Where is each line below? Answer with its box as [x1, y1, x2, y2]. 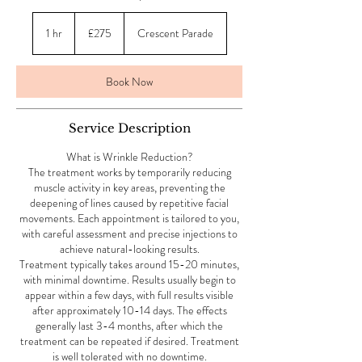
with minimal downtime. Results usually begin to [23, 271, 236, 288]
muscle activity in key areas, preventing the [33, 179, 225, 196]
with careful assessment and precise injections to [21, 225, 238, 242]
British [74, 21, 98, 31]
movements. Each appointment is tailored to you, [19, 209, 239, 226]
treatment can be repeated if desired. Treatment [19, 332, 239, 349]
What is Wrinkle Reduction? [65, 148, 193, 165]
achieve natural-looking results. [59, 240, 200, 257]
